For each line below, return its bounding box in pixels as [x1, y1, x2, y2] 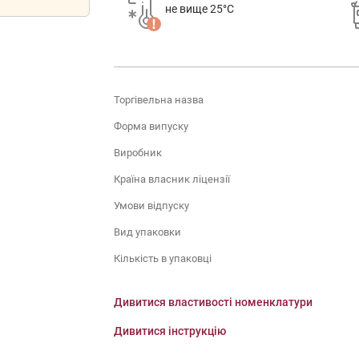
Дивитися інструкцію [113, 325, 226, 337]
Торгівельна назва [113, 93, 204, 106]
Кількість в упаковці [113, 252, 212, 264]
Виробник [113, 146, 162, 159]
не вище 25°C [164, 2, 234, 15]
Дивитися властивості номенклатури [113, 296, 313, 309]
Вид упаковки [113, 225, 181, 238]
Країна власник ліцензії [113, 172, 230, 185]
